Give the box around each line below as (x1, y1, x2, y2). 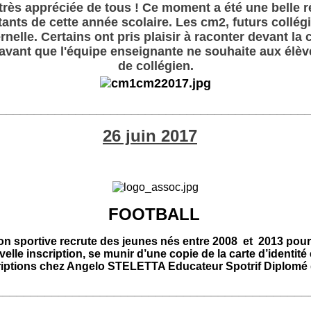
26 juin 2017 (103, 126, 197, 145)
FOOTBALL (108, 204, 200, 224)
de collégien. (117, 58, 194, 73)
